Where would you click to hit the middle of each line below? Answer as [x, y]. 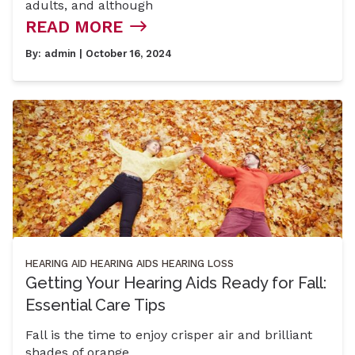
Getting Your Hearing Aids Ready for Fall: [176, 282]
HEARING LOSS [198, 263]
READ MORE [74, 27]
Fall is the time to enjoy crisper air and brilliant [169, 334]
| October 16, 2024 [124, 53]
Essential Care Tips [95, 305]
